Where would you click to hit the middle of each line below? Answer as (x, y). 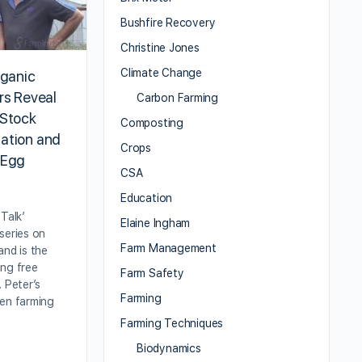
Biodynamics (169, 349)
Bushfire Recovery (168, 23)
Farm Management (168, 248)
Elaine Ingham (156, 223)
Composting (152, 123)
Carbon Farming (178, 98)
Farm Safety (152, 274)
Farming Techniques (172, 324)
